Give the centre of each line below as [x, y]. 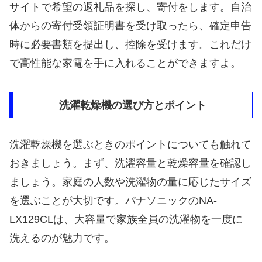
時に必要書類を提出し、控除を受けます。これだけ [130, 45]
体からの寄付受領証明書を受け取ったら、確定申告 [130, 26]
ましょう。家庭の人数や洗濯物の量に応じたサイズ [130, 182]
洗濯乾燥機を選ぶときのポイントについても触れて [130, 145]
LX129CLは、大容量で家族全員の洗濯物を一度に [126, 220]
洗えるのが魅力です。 [62, 238]
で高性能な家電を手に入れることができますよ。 [125, 63]
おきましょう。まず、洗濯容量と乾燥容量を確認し [130, 163]
